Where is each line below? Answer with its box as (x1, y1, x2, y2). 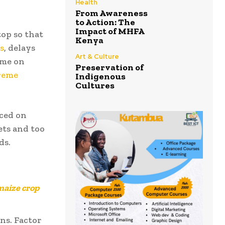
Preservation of (75, 62, 144, 73)
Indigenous (75, 71, 126, 82)
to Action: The (75, 17, 135, 28)
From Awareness (75, 8, 148, 19)
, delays (4, 42, 35, 53)
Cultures (75, 80, 115, 91)
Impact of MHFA (75, 26, 145, 37)
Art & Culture (75, 52, 119, 61)
